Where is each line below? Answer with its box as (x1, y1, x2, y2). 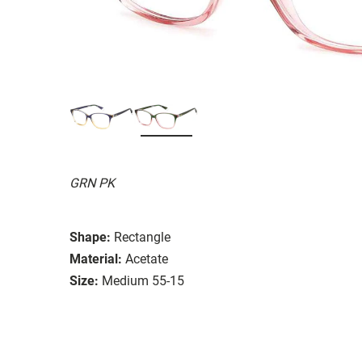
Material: (69, 250, 122, 267)
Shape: (69, 229, 111, 245)
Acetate (125, 250, 168, 267)
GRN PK (69, 175, 115, 191)
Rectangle (114, 229, 170, 245)
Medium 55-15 (102, 272, 184, 288)
